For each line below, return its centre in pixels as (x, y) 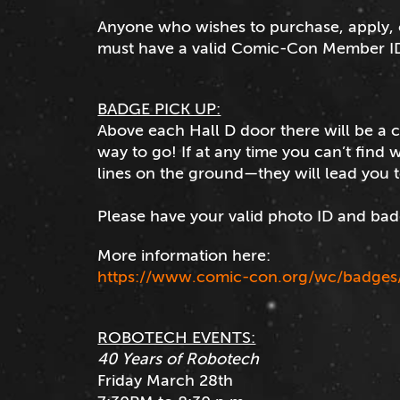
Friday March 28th (166, 380)
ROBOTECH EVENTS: (177, 337)
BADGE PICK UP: (159, 108)
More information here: (187, 255)
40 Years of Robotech (181, 358)
